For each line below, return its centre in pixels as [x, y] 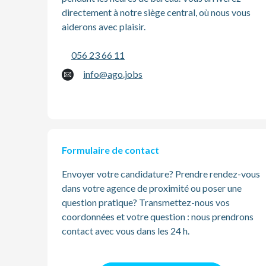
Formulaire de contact [110, 150]
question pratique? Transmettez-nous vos [146, 202]
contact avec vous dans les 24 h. [126, 231]
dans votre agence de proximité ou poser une [152, 188]
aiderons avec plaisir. [104, 26]
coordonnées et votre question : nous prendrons [158, 216]
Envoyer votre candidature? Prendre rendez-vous [161, 174]
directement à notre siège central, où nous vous [156, 12]
